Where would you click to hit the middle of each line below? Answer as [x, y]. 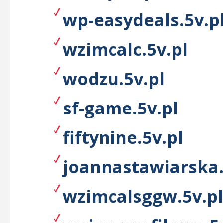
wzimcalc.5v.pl [125, 49]
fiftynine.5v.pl [123, 137]
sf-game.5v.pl [120, 108]
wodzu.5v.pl [114, 78]
